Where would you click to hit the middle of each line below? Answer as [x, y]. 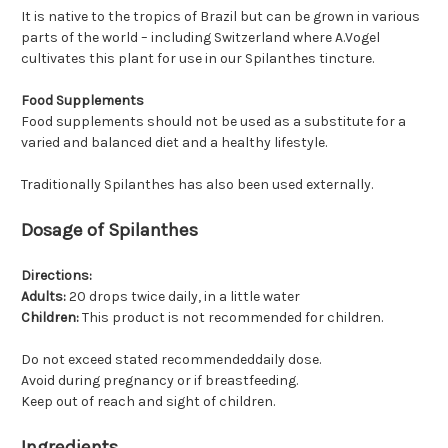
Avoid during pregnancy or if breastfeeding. [159, 381]
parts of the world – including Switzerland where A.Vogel [200, 38]
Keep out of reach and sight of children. [148, 402]
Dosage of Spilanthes [109, 230]
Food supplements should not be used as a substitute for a [213, 122]
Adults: [43, 297]
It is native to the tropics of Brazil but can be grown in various [220, 17]
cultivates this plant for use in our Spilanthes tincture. [197, 59]
